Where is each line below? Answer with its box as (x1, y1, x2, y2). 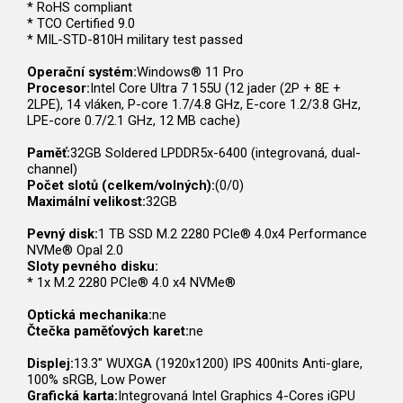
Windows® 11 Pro (137, 64, 244, 81)
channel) (27, 161, 77, 178)
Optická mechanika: (27, 307, 152, 324)
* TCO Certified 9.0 (27, 15, 135, 32)
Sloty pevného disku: (27, 258, 158, 275)
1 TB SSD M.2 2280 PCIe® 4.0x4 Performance (98, 226, 367, 243)
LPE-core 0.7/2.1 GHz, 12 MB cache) (27, 112, 240, 130)
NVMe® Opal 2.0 (27, 242, 123, 259)
